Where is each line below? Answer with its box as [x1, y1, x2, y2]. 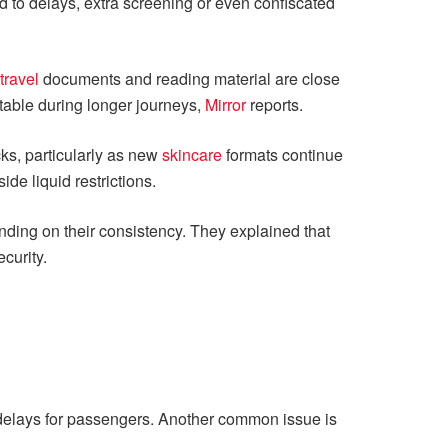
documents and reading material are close [39, 66, 340, 90]
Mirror [205, 92, 246, 116]
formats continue [226, 142, 343, 166]
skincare [162, 142, 226, 166]
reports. [246, 92, 303, 116]
